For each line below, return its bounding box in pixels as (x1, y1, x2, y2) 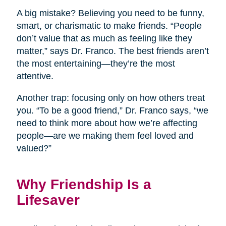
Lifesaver (16, 192, 80, 208)
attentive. (16, 71, 53, 82)
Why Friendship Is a (16, 176, 151, 193)
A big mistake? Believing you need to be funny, (16, 8, 204, 19)
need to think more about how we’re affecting (16, 118, 197, 129)
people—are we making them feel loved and (16, 131, 194, 141)
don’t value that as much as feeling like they (16, 33, 192, 44)
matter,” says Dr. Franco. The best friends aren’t (16, 46, 209, 56)
